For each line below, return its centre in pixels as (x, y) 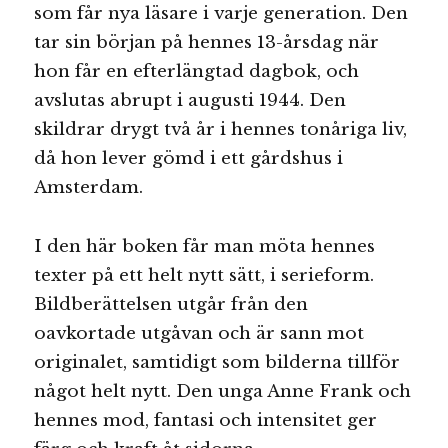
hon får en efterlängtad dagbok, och (197, 72)
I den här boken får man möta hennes (205, 246)
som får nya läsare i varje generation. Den (221, 14)
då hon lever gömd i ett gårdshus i (189, 159)
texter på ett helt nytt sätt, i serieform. (204, 275)
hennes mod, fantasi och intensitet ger (206, 420)
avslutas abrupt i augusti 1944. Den (190, 101)
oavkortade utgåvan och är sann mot (199, 333)
